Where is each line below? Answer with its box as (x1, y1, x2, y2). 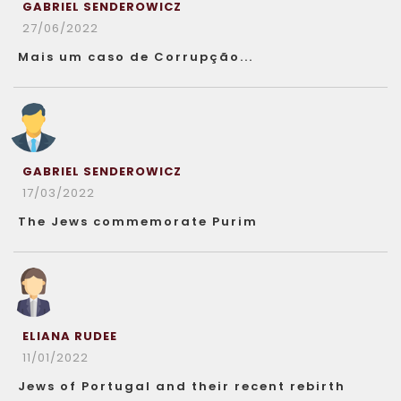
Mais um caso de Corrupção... (18, 48, 253, 65)
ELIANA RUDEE (22, 328, 117, 345)
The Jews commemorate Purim (18, 213, 258, 230)
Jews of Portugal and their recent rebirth (18, 378, 346, 395)
